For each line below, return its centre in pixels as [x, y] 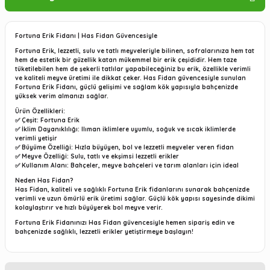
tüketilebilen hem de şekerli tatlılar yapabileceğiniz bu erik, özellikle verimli [133, 69]
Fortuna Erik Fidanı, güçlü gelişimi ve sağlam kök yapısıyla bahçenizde [127, 87]
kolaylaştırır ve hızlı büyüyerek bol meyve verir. [89, 208]
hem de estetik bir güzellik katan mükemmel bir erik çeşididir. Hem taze [126, 60]
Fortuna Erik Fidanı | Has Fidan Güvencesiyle [86, 36]
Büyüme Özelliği [46, 148]
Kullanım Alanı [44, 166]
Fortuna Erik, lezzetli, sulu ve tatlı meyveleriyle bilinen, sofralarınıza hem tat [135, 51]
